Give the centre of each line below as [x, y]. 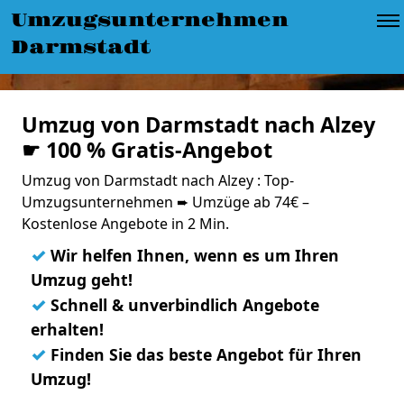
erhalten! [67, 329]
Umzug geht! [82, 280]
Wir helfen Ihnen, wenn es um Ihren [193, 255]
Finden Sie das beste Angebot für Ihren [204, 354]
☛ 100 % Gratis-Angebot [147, 150]
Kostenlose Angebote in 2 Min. [125, 224]
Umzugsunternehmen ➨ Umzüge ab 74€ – [165, 202]
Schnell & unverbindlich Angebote [183, 305]
